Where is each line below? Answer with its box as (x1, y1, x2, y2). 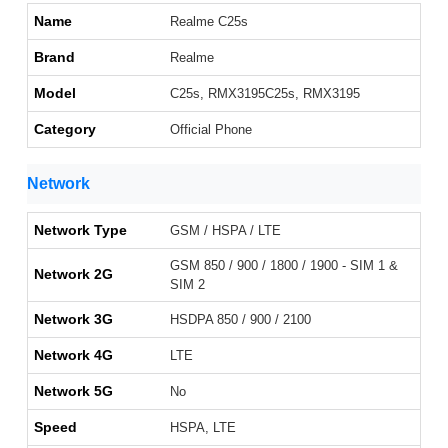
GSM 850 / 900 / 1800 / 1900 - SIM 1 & (170, 258, 398, 274)
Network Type (34, 222, 127, 239)
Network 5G (34, 383, 113, 400)
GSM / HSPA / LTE (170, 223, 281, 239)
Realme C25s (170, 14, 248, 30)
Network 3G (34, 311, 113, 328)
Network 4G (34, 347, 113, 364)
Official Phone (170, 122, 252, 138)
